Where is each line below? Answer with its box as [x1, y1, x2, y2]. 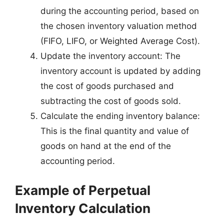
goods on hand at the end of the [40, 141, 171, 151]
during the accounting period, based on [40, 6, 199, 16]
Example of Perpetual [15, 182, 150, 198]
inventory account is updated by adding [40, 66, 200, 76]
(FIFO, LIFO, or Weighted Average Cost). [40, 36, 200, 46]
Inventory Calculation [15, 200, 150, 216]
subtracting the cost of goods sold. [40, 96, 181, 106]
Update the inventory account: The [40, 51, 180, 61]
